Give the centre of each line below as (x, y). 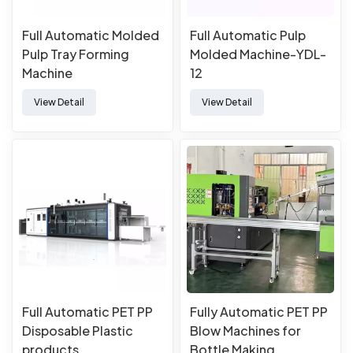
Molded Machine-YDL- (258, 54)
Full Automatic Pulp (248, 35)
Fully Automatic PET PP (259, 311)
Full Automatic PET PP (87, 311)
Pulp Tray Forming (76, 54)
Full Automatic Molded (91, 35)
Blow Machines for (245, 330)
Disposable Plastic (78, 330)
